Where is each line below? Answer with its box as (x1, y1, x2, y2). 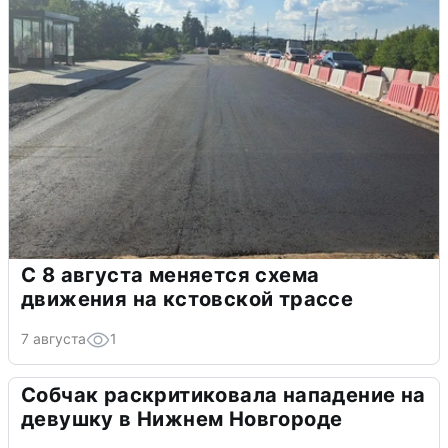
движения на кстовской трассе (21, 286, 354, 311)
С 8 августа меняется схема (21, 262, 320, 287)
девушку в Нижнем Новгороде (21, 406, 343, 431)
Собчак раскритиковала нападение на (21, 382, 426, 407)
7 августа (21, 329, 86, 347)
